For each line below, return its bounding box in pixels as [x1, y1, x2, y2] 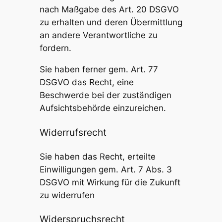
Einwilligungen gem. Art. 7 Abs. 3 [39, 164, 172, 174]
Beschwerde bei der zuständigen [39, 90, 171, 101]
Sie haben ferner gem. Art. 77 [39, 64, 158, 75]
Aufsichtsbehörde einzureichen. [39, 103, 166, 113]
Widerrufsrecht [39, 126, 107, 138]
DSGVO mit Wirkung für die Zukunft [39, 177, 180, 187]
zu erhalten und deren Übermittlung [39, 17, 182, 28]
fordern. [39, 43, 71, 54]
